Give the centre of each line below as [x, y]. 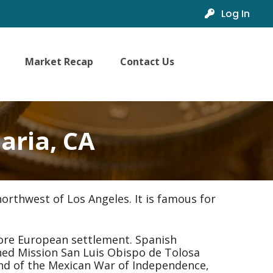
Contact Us [147, 61]
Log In [235, 14]
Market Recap [59, 61]
